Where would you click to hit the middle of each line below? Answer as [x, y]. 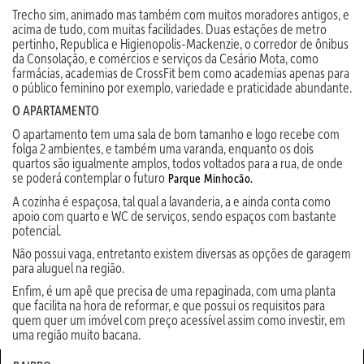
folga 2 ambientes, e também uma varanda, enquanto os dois [164, 148]
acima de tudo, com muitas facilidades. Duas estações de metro [169, 28]
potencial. [37, 230]
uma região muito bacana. [76, 334]
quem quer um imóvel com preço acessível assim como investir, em [179, 319]
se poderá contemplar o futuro [89, 177]
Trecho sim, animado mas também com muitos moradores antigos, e [181, 14]
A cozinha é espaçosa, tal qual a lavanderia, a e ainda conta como [171, 201]
